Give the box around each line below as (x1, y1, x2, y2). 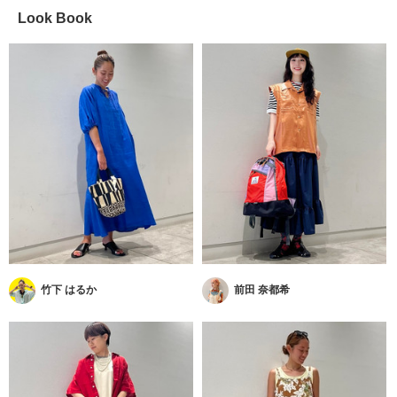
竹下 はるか (41, 284, 97, 297)
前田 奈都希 (234, 284, 291, 297)
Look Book (18, 10, 92, 26)
